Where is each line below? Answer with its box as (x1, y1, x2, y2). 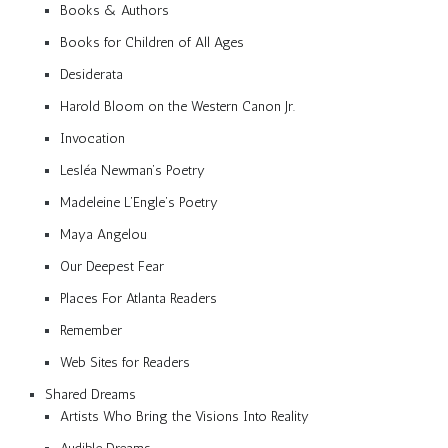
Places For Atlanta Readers (60, 289, 217, 307)
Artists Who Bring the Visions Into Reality (60, 407, 309, 425)
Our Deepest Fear (60, 257, 164, 275)
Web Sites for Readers (60, 353, 190, 371)
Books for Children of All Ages (60, 33, 244, 51)
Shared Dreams (45, 385, 136, 403)
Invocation (60, 129, 125, 147)
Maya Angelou (60, 225, 147, 243)
